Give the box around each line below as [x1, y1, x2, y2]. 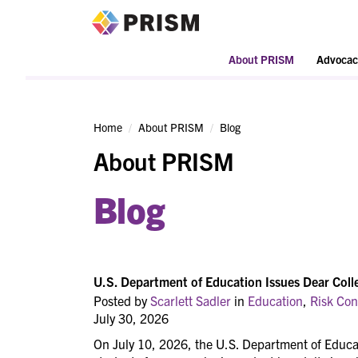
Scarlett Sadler [150, 292, 231, 309]
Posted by [93, 292, 150, 309]
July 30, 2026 [93, 310, 169, 327]
